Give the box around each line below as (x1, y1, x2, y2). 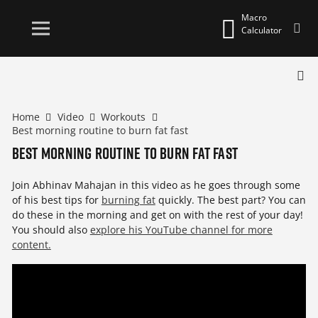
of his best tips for (11, 193, 102, 207)
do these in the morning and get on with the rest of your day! (11, 208, 303, 222)
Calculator (241, 23, 282, 36)
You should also (11, 223, 90, 237)
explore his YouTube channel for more (89, 223, 273, 237)
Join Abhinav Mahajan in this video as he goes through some (11, 178, 300, 192)
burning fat (101, 193, 155, 207)
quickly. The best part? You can (155, 193, 306, 207)
